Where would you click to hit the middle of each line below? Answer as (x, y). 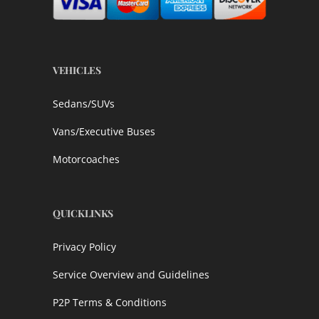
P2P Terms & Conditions (110, 302)
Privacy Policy (84, 246)
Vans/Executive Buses (104, 131)
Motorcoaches (86, 159)
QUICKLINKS (83, 213)
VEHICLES (77, 70)
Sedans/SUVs (84, 103)
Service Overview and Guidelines (131, 274)
